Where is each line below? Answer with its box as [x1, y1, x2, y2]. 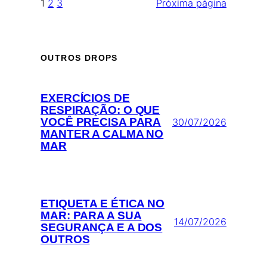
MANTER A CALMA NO [41, 128, 164, 141]
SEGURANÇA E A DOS [41, 221, 163, 234]
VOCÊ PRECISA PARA [41, 116, 162, 129]
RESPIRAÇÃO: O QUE [41, 104, 160, 117]
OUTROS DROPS [41, 53, 118, 63]
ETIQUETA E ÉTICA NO [41, 197, 165, 210]
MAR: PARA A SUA [41, 209, 142, 222]
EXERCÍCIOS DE [41, 92, 130, 105]
